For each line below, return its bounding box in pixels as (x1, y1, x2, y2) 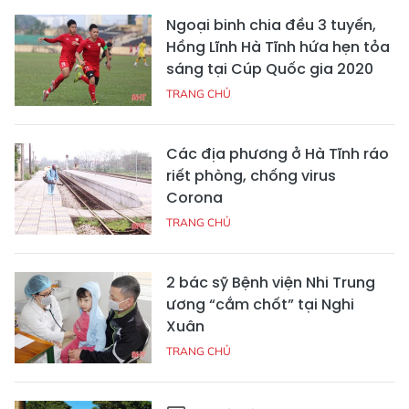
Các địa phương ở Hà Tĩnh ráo (166, 142, 389, 164)
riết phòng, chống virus (166, 164, 336, 186)
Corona (166, 186, 223, 208)
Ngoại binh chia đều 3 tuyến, (166, 14, 376, 36)
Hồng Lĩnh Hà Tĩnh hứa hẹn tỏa (166, 36, 390, 58)
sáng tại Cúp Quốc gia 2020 (166, 58, 373, 79)
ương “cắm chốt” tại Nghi (166, 293, 354, 315)
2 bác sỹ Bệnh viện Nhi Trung (166, 271, 375, 293)
